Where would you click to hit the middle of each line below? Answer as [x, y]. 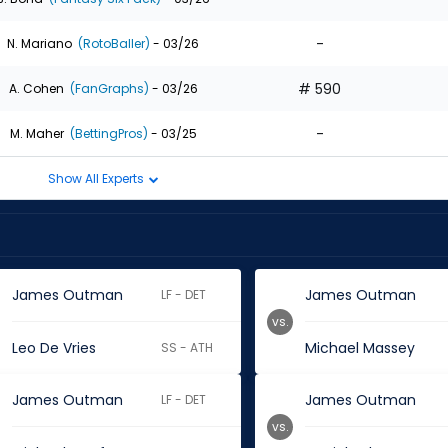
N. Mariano [39, 43]
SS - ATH [187, 347]
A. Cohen [36, 88]
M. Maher [36, 133]
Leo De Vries [53, 348]
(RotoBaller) [112, 43]
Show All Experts [97, 178]
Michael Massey [360, 348]
